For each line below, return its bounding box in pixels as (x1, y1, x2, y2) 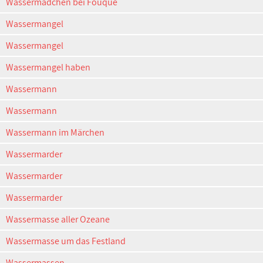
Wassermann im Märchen (6, 126, 104, 139)
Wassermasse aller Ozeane (6, 213, 110, 225)
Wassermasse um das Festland (6, 235, 126, 247)
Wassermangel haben (6, 61, 90, 73)
